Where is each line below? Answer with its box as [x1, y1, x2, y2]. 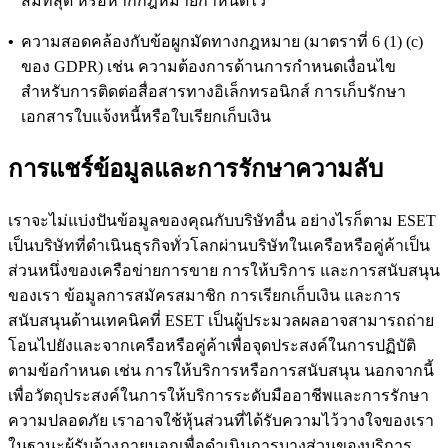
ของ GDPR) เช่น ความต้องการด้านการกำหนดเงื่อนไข [21, 58, 396, 76]
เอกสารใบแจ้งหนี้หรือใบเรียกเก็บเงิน [21, 108, 271, 126]
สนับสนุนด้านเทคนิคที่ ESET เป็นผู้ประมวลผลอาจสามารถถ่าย [8, 312, 434, 330]
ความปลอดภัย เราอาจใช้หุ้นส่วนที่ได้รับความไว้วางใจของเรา [8, 412, 434, 430]
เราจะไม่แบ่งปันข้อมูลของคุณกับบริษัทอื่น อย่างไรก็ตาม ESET [8, 212, 436, 230]
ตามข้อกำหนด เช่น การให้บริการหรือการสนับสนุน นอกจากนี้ [8, 362, 434, 380]
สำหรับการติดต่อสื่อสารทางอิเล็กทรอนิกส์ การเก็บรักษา [21, 83, 406, 101]
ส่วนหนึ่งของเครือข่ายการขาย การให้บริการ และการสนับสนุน [8, 262, 440, 280]
